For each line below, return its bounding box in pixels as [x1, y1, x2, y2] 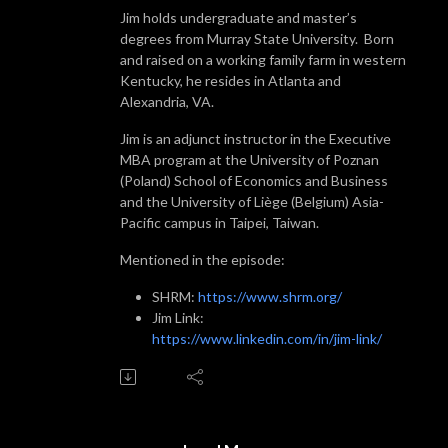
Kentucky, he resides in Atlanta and [120, 71, 341, 89]
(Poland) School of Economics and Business [120, 171, 388, 189]
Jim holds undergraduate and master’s [120, 8, 357, 26]
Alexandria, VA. [120, 92, 214, 110]
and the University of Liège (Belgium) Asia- [120, 192, 384, 210]
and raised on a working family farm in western [120, 50, 406, 68]
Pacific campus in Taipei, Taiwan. [120, 213, 319, 231]
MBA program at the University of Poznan [120, 150, 379, 168]
